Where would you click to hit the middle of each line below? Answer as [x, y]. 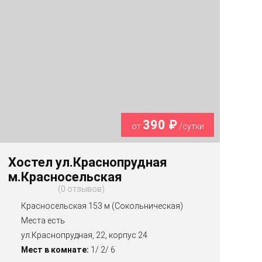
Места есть [43, 221]
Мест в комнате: [55, 250]
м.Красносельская [65, 177]
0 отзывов [82, 189]
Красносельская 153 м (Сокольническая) [102, 206]
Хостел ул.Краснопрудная [88, 163]
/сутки [190, 127]
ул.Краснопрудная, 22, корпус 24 [85, 235]
